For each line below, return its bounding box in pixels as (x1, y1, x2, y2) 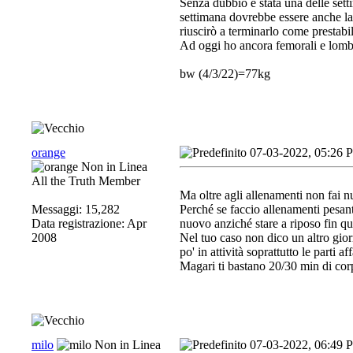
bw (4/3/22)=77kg (180, 67, 270, 80)
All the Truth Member (32, 174, 140, 188)
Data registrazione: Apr (32, 217, 147, 230)
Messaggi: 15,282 (32, 203, 120, 216)
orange (32, 146, 65, 159)
